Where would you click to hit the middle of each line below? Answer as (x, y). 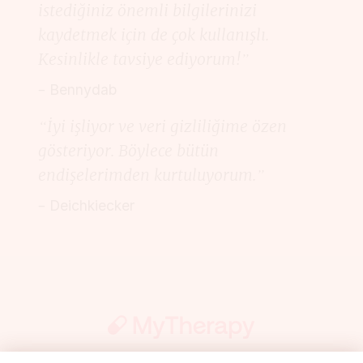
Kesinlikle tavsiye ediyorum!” (144, 60)
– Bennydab (77, 90)
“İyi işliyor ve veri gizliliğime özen (162, 127)
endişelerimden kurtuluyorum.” (152, 175)
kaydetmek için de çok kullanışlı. (154, 35)
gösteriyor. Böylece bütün (128, 151)
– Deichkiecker (86, 206)
